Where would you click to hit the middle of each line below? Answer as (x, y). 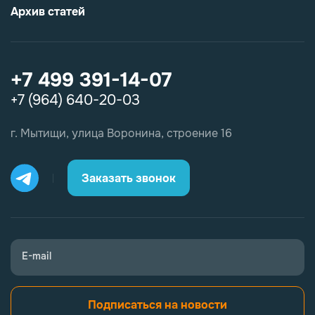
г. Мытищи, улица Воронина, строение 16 (121, 134)
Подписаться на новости (157, 304)
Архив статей (48, 12)
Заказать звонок (156, 178)
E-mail (37, 256)
